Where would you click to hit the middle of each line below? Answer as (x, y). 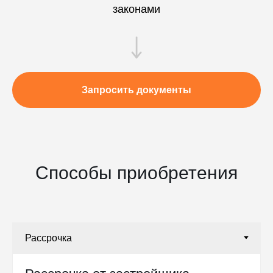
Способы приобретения (136, 172)
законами (136, 9)
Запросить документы (136, 90)
